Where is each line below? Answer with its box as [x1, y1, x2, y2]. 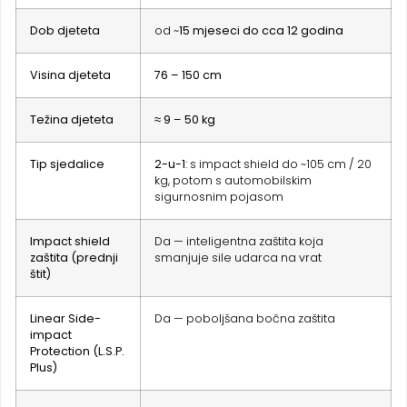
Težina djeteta [30, 112, 114, 128]
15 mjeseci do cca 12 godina [179, 23, 343, 39]
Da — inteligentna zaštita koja [154, 233, 323, 250]
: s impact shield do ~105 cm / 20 [185, 156, 372, 173]
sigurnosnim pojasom [154, 189, 283, 205]
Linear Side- [30, 311, 101, 327]
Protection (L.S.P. [30, 343, 124, 360]
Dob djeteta [30, 23, 100, 39]
